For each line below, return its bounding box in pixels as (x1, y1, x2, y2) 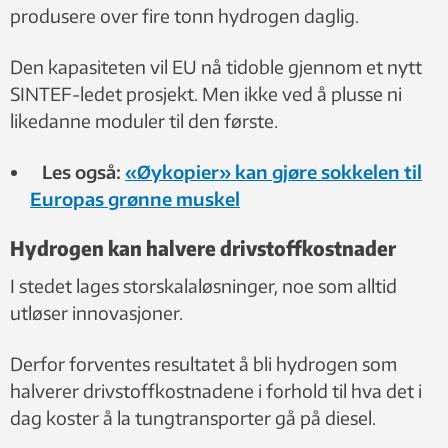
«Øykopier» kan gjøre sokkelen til (125, 159, 422, 183)
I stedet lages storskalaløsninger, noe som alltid (10, 273, 397, 297)
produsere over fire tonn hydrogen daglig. (10, 3, 359, 27)
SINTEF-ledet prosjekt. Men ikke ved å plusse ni (10, 81, 402, 105)
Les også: (42, 159, 125, 183)
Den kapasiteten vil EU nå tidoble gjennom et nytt (10, 54, 422, 78)
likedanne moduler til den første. (10, 108, 278, 132)
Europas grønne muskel (30, 186, 240, 210)
